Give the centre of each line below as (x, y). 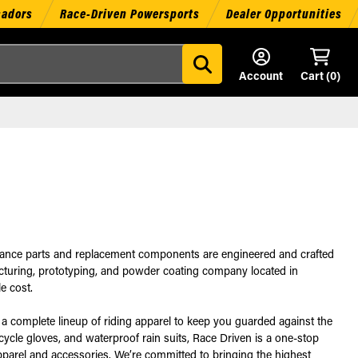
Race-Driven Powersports (130, 14)
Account (261, 76)
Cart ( (315, 76)
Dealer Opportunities (284, 14)
